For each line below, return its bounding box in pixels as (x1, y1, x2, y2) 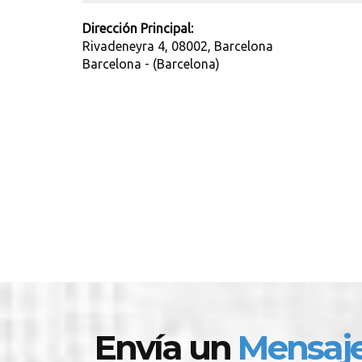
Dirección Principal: (82, 21, 193, 36)
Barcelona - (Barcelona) (82, 57, 220, 71)
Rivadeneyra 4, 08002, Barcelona (82, 39, 273, 53)
